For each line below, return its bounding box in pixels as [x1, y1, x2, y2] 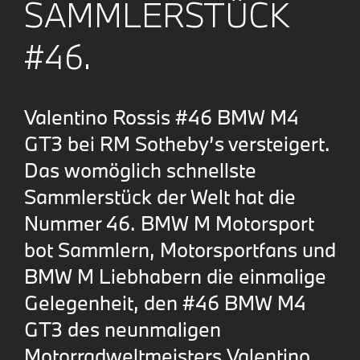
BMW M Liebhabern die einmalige [24, 262, 326, 289]
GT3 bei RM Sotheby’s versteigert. [24, 129, 330, 157]
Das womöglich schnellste [24, 156, 256, 183]
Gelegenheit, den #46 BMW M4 [24, 288, 306, 316]
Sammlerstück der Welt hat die [24, 182, 296, 210]
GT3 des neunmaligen [24, 315, 221, 342]
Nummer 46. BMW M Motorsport [24, 209, 314, 236]
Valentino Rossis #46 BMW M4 [24, 103, 299, 130]
